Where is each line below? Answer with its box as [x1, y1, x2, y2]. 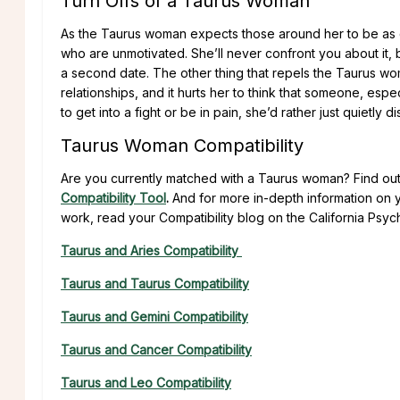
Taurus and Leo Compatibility [61, 374, 231, 390]
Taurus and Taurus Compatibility [61, 275, 249, 291]
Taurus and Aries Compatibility [61, 242, 242, 258]
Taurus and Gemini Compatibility [61, 308, 248, 324]
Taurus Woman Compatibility [61, 134, 304, 156]
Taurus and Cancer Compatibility [61, 341, 252, 357]
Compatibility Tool [61, 189, 166, 205]
